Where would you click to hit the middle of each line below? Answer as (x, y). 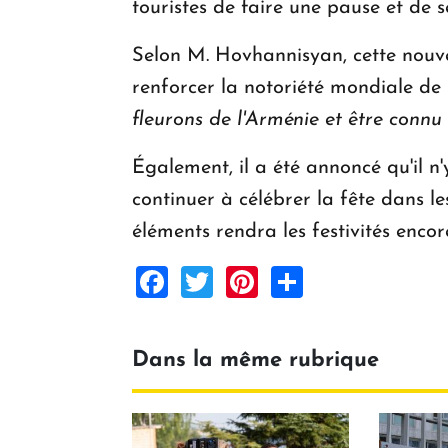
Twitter (261, 280)
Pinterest (320, 280)
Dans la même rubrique (255, 361)
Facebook (236, 280)
